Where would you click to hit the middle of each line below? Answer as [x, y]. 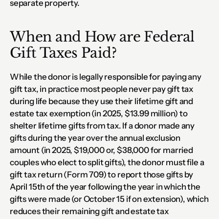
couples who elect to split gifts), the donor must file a [107, 162]
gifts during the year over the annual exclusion [95, 138]
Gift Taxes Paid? [63, 53]
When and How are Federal [102, 37]
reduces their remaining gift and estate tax [89, 211]
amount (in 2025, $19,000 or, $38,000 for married [101, 150]
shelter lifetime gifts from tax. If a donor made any [102, 125]
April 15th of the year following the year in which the [105, 186]
